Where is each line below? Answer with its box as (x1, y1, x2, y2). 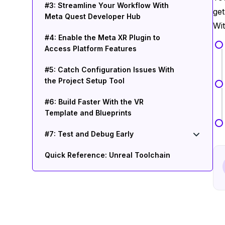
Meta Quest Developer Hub (45, 12, 141, 21)
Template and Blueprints (45, 108, 132, 117)
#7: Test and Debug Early (45, 130, 134, 138)
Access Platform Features (45, 44, 137, 53)
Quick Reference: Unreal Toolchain (45, 151, 170, 159)
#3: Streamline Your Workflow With (45, 1, 169, 10)
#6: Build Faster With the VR (45, 97, 144, 106)
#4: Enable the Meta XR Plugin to (45, 33, 160, 42)
